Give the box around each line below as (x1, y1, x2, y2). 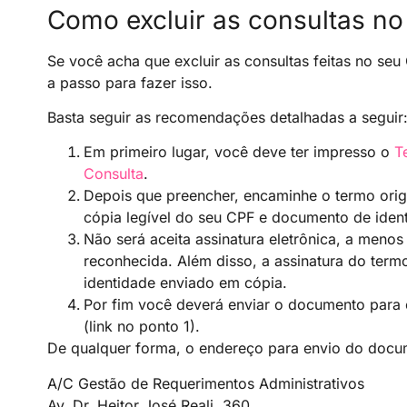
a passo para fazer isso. (47, 73, 213, 92)
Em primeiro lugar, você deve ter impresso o (84, 143, 394, 162)
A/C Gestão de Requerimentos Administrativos (47, 373, 364, 392)
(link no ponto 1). (84, 317, 200, 336)
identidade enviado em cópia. (84, 273, 287, 293)
